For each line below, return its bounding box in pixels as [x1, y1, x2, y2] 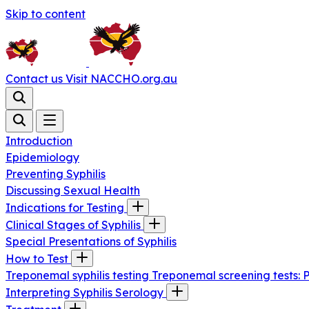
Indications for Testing [6, 201, 127, 215]
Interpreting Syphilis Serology [6, 286, 166, 299]
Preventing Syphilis [6, 167, 106, 181]
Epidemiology [6, 150, 79, 164]
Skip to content [6, 7, 86, 21]
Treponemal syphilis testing [6, 268, 152, 282]
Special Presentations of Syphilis [6, 235, 177, 248]
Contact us [6, 72, 66, 86]
